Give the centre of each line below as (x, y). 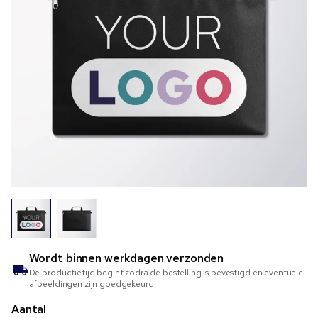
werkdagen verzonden (164, 258)
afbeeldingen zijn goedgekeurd (91, 284)
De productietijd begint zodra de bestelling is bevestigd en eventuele (166, 273)
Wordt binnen (66, 258)
